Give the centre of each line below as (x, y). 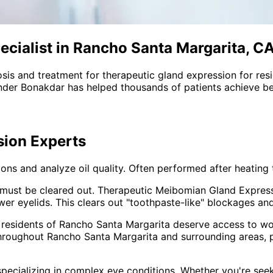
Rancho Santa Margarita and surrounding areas (155, 236)
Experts (56, 141)
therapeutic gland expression (169, 75)
